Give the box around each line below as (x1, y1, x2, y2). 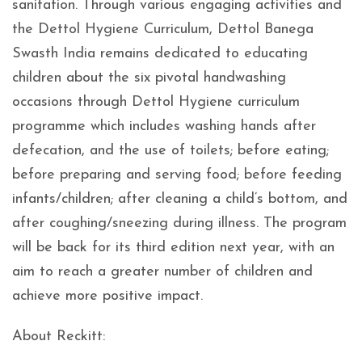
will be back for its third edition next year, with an (12, 240, 335, 255)
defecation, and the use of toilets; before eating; (12, 143, 329, 158)
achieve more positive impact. (12, 288, 203, 304)
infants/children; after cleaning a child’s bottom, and (12, 192, 347, 207)
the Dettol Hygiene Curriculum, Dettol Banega (12, 22, 314, 37)
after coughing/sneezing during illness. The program (12, 216, 347, 231)
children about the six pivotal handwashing (12, 70, 286, 86)
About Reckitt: (12, 329, 105, 344)
